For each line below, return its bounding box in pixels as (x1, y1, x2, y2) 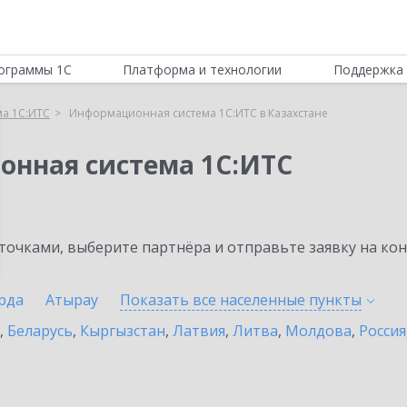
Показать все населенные (120, 290, 309, 310)
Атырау (45, 290, 98, 310)
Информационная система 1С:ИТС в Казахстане (69, 105, 328, 121)
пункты (309, 290, 362, 310)
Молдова (285, 321, 352, 341)
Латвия (173, 321, 225, 341)
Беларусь (7, 321, 73, 341)
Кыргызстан (80, 321, 165, 341)
